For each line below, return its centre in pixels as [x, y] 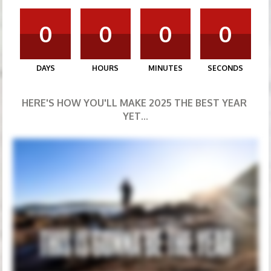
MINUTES [166, 68]
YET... [135, 116]
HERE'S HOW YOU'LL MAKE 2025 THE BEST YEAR [134, 103]
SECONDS [226, 68]
